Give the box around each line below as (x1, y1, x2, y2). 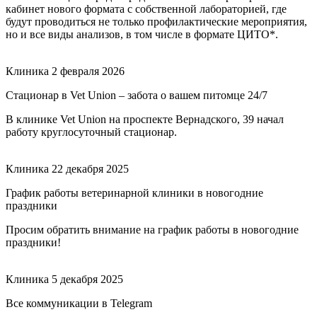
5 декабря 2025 (52, 272, 123, 285)
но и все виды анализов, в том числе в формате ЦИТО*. (6, 28, 278, 40)
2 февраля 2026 (52, 64, 125, 77)
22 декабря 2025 (52, 162, 129, 175)
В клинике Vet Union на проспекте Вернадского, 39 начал (6, 113, 284, 125)
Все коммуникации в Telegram (6, 296, 152, 309)
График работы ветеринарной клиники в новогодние (6, 186, 263, 199)
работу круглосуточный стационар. (6, 125, 177, 138)
